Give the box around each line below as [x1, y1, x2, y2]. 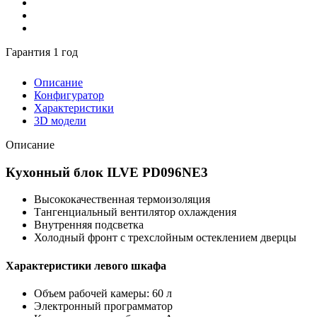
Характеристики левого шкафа [6, 259, 166, 272]
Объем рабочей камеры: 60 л [34, 287, 172, 299]
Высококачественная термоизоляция [34, 193, 210, 206]
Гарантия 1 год [6, 45, 78, 58]
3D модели [34, 114, 86, 127]
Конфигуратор [34, 88, 104, 101]
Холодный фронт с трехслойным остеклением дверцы [34, 231, 296, 244]
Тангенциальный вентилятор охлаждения [34, 206, 236, 219]
